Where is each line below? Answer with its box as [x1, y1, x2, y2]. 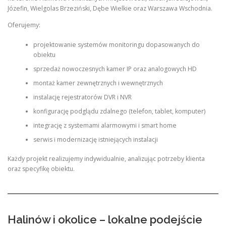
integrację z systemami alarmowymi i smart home [33, 121, 177, 130]
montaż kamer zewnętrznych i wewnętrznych [33, 78, 163, 87]
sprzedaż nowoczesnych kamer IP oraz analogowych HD [33, 64, 197, 73]
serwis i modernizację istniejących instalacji [33, 135, 158, 144]
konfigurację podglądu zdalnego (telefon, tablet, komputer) [33, 106, 205, 116]
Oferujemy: [8, 21, 40, 30]
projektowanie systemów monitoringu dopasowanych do [33, 40, 200, 49]
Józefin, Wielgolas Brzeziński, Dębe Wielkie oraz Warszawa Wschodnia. [8, 4, 212, 13]
